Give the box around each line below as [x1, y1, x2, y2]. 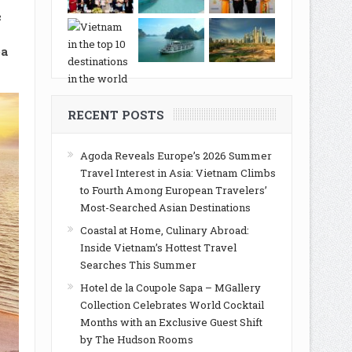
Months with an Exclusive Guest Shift [79, 315, 262, 329]
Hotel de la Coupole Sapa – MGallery [79, 280, 261, 295]
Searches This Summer [79, 258, 196, 272]
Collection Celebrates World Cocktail [79, 298, 264, 312]
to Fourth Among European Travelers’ [79, 183, 267, 197]
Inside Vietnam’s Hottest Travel [79, 240, 236, 255]
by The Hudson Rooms [79, 332, 193, 346]
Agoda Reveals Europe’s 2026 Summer [79, 148, 272, 163]
